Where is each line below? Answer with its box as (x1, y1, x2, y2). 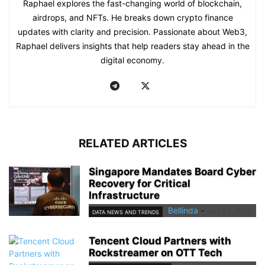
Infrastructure (89, 189, 160, 202)
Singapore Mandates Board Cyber (89, 166, 256, 178)
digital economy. (101, 55, 164, 66)
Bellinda (168, 205, 198, 216)
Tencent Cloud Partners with (89, 234, 231, 247)
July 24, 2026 (206, 206, 252, 216)
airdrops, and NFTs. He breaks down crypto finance (32, 12, 233, 23)
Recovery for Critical (89, 177, 190, 190)
